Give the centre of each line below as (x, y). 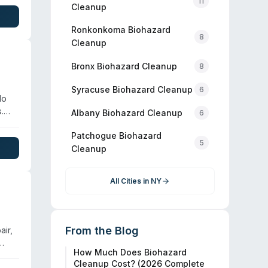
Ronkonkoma (98, 30)
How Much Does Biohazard (130, 252)
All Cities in (130, 181)
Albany (86, 112)
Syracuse (91, 89)
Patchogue (94, 135)
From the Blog (102, 231)
